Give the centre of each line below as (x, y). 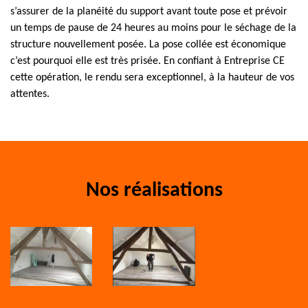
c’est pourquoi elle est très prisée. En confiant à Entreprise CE (147, 61)
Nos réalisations (154, 191)
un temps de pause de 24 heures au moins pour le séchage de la (153, 28)
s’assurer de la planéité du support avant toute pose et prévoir (149, 12)
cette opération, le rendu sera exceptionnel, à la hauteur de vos (152, 78)
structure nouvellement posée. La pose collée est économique (148, 45)
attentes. (30, 94)
